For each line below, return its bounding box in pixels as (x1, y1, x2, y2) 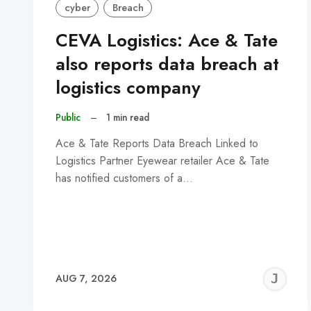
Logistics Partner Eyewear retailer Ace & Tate (56, 152, 269, 169)
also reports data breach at (56, 51, 279, 78)
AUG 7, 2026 (56, 271, 117, 286)
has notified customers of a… (56, 169, 193, 186)
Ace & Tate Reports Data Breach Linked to (56, 135, 258, 151)
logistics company (56, 75, 201, 101)
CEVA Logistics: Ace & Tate (56, 28, 278, 54)
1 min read (106, 110, 150, 125)
